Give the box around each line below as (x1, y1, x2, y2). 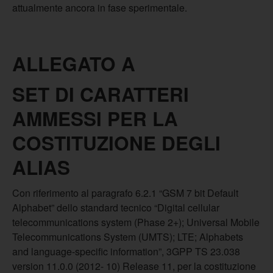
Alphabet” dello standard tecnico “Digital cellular (12, 200, 219, 214)
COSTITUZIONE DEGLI (12, 129, 221, 157)
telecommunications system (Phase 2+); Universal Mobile (12, 215, 260, 229)
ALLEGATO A (12, 50, 135, 77)
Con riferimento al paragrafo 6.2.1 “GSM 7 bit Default (12, 186, 238, 200)
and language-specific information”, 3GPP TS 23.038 (12, 244, 240, 258)
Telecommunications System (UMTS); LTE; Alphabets (12, 230, 243, 244)
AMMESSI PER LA (12, 105, 178, 132)
